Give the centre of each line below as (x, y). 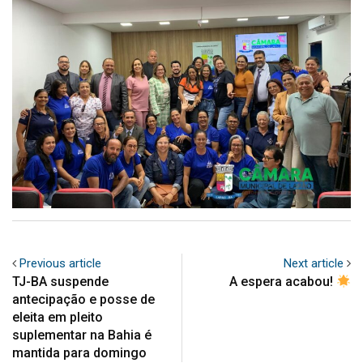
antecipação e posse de (83, 300)
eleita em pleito (58, 318)
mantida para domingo (79, 353)
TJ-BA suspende (60, 282)
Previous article (60, 264)
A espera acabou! (282, 282)
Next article (314, 264)
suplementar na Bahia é (82, 335)
